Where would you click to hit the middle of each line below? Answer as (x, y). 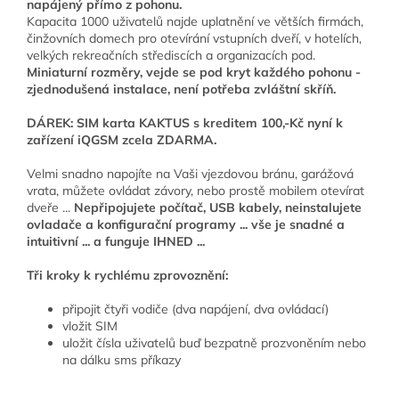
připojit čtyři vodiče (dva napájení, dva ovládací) (195, 309)
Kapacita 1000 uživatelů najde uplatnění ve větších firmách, (195, 22)
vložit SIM (90, 326)
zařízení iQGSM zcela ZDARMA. (122, 140)
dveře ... (49, 208)
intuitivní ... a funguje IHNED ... (116, 242)
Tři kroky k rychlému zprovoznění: (127, 276)
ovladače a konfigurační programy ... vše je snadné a (186, 225)
